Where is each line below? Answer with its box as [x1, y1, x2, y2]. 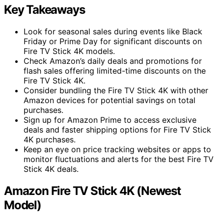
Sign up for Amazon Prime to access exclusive [24, 114, 196, 125]
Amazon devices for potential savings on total [24, 95, 195, 105]
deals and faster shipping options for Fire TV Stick [24, 124, 211, 135]
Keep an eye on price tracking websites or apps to [24, 144, 211, 154]
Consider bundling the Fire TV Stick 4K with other [24, 85, 208, 95]
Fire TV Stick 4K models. [24, 46, 115, 56]
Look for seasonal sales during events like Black [24, 26, 202, 36]
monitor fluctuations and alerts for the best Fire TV [24, 154, 214, 164]
